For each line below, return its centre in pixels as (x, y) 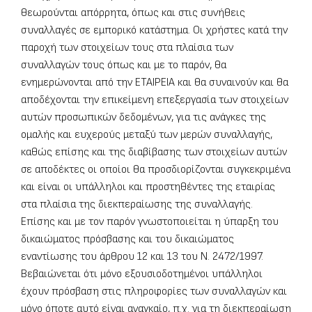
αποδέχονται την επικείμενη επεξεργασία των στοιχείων (155, 100)
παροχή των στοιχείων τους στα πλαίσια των (127, 48)
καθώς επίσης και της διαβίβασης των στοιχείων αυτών (154, 153)
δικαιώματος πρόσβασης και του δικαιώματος (127, 240)
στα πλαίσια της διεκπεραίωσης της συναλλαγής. (137, 205)
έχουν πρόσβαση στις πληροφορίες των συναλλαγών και (154, 292)
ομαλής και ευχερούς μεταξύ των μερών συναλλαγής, (147, 135)
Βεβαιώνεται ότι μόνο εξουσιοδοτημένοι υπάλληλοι (142, 274)
